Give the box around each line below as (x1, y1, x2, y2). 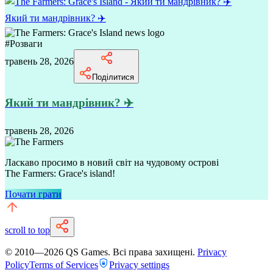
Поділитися (92, 72, 134, 82)
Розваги (10, 38, 43, 49)
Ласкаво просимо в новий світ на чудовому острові (5, 157, 219, 168)
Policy (5, 260, 29, 270)
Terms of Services (29, 260, 98, 270)
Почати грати (5, 189, 62, 199)
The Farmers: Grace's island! (5, 168, 115, 179)
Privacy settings (109, 260, 169, 270)
